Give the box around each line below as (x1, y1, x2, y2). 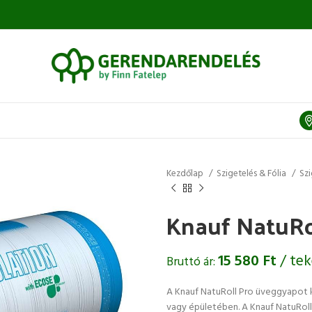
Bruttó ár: (166, 252, 218, 272)
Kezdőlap (166, 166, 205, 181)
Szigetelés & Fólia (217, 166, 288, 181)
